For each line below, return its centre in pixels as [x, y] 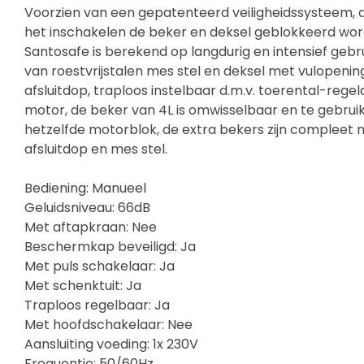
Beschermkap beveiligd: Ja [110, 247]
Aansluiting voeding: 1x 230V [111, 344]
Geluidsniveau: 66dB [87, 208]
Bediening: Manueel [85, 188]
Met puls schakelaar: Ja [100, 266]
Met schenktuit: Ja [83, 286]
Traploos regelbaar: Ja [97, 305]
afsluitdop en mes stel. [96, 149]
